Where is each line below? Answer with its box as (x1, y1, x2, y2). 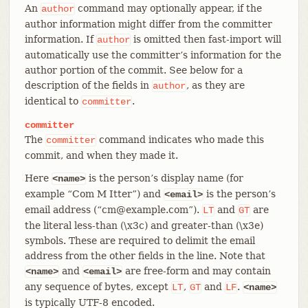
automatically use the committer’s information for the (24, 49, 281, 60)
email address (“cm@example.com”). (24, 203, 202, 215)
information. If (24, 33, 96, 45)
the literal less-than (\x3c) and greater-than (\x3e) (24, 219, 263, 231)
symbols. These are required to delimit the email (24, 234, 255, 246)
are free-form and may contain (122, 265, 271, 276)
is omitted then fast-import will (130, 33, 281, 45)
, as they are (186, 79, 245, 91)
